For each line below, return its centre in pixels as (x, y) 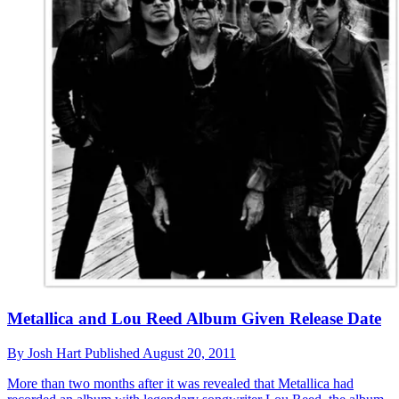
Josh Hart (56, 353)
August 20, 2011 (189, 353)
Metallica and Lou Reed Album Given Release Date (194, 318)
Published (114, 353)
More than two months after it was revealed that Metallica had (180, 383)
